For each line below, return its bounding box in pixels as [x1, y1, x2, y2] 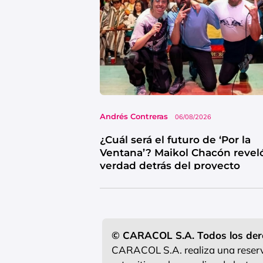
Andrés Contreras [100, 112, 168, 122]
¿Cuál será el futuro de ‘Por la [100, 134, 251, 146]
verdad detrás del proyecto [100, 160, 240, 172]
